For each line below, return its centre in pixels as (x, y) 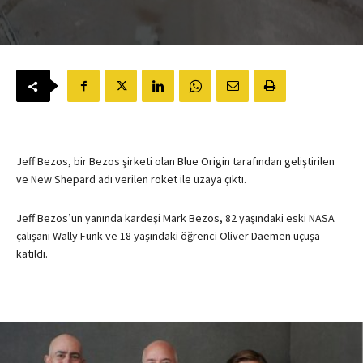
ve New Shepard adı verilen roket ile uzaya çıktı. (131, 179)
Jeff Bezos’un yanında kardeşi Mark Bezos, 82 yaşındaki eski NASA (175, 218)
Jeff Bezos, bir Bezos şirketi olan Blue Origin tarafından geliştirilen (175, 162)
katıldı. (32, 254)
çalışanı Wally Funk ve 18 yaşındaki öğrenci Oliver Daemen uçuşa (168, 236)
